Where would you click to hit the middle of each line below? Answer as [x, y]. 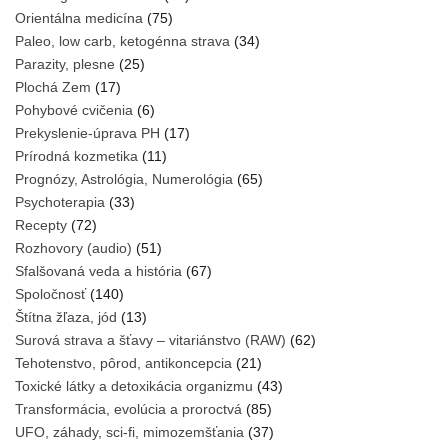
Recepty [41, 225]
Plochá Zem [53, 87]
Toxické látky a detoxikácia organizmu [134, 386]
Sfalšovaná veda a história [98, 271]
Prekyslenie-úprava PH [87, 133]
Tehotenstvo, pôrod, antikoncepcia [123, 363]
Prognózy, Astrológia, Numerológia [124, 179]
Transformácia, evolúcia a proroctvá [128, 409]
